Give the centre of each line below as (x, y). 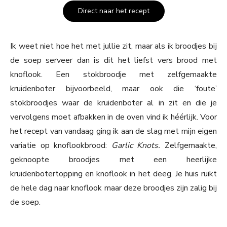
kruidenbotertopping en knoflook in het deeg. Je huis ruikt (113, 174)
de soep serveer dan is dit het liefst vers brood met (113, 61)
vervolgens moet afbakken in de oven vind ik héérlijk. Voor (113, 117)
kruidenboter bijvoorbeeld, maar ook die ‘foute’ (113, 89)
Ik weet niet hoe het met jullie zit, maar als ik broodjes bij (113, 46)
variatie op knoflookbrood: (61, 146)
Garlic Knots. (138, 146)
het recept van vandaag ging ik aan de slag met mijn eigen (113, 131)
